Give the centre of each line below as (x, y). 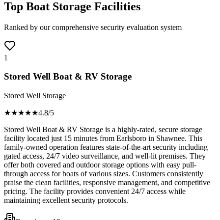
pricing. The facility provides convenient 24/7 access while (95, 192)
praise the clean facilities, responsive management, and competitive (107, 183)
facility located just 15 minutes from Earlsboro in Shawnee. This (103, 138)
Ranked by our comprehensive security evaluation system (93, 27)
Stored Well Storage (35, 96)
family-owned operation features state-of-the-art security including (106, 147)
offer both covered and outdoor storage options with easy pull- (100, 165)
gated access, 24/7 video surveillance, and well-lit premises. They (105, 156)
